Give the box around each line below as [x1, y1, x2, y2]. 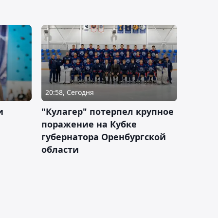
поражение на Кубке [41, 118, 137, 130]
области [41, 144, 79, 156]
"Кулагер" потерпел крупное [41, 106, 174, 118]
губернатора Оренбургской [41, 131, 166, 143]
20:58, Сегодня [45, 88, 94, 97]
